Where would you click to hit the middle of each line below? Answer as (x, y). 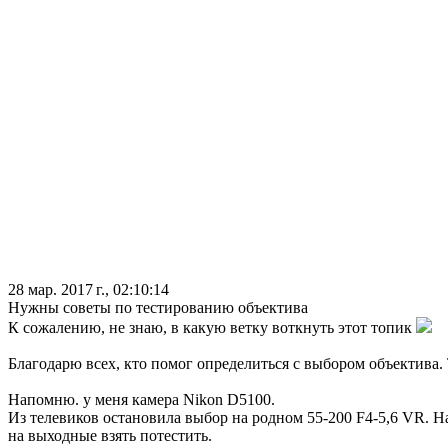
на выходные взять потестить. (110, 436)
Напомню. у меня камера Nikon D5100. (141, 400)
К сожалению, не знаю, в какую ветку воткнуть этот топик (212, 328)
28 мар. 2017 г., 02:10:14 (88, 290)
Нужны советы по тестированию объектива (158, 308)
